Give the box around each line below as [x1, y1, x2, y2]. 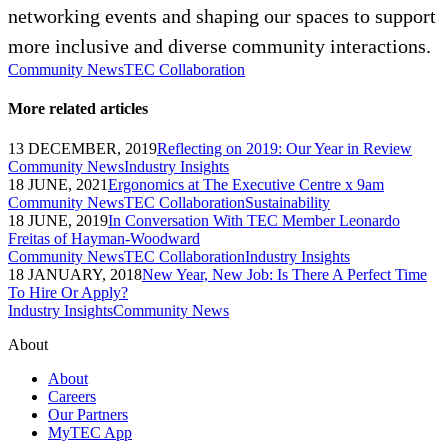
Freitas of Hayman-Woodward [8, 229, 200, 247]
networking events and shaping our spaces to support [8, 5, 436, 28]
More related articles [8, 100, 148, 118]
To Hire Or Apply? [8, 283, 128, 301]
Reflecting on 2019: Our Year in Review [157, 139, 412, 157]
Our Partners [48, 405, 128, 423]
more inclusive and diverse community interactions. [8, 35, 431, 58]
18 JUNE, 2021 [8, 175, 108, 193]
